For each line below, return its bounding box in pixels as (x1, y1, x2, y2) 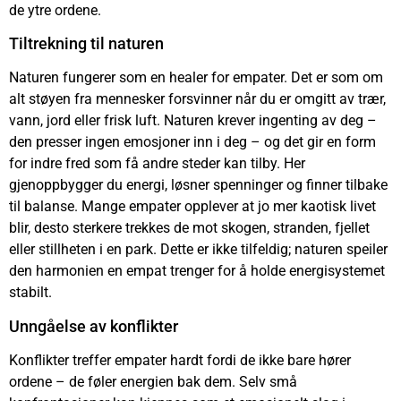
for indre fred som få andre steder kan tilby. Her (9, 155, 305, 173)
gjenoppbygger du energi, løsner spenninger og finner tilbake (9, 176, 388, 194)
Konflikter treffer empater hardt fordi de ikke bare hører (9, 351, 351, 369)
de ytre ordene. (9, 2, 101, 20)
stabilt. (9, 284, 52, 302)
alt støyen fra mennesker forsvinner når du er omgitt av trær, (9, 90, 386, 108)
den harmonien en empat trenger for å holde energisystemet (9, 262, 385, 280)
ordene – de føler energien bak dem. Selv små (9, 372, 297, 390)
